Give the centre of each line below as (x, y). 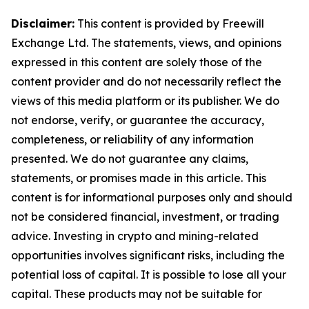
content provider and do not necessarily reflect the (146, 82)
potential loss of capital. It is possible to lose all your (149, 275)
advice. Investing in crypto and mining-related (135, 236)
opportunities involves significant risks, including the (148, 256)
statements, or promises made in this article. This (139, 178)
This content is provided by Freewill (169, 24)
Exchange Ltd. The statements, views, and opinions (146, 43)
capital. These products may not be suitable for (137, 294)
